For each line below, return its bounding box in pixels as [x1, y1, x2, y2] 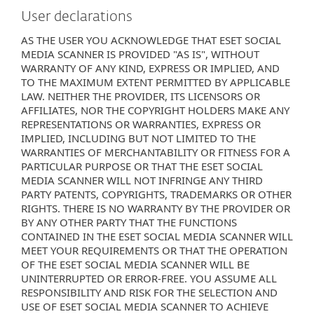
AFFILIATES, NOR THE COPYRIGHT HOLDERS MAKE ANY [21, 103, 289, 117]
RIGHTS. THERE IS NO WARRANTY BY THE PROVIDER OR [21, 201, 290, 215]
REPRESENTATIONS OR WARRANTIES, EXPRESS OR [21, 117, 261, 131]
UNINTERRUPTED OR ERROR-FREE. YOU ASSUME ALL [21, 271, 277, 285]
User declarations [21, 10, 136, 24]
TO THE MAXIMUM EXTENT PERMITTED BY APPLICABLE [21, 75, 290, 89]
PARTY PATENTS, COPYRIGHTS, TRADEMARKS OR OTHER [21, 187, 292, 201]
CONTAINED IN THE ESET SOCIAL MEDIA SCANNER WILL [21, 229, 293, 243]
